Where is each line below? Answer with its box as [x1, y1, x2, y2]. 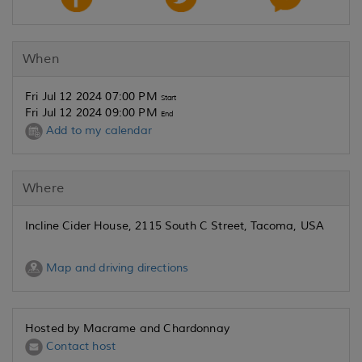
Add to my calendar [43, 124, 152, 138]
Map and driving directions [43, 261, 189, 276]
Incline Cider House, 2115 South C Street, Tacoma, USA [25, 219, 325, 233]
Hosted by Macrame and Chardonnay [25, 322, 229, 335]
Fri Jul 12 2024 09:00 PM [25, 106, 161, 120]
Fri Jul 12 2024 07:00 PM [25, 90, 161, 103]
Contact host [43, 339, 116, 354]
